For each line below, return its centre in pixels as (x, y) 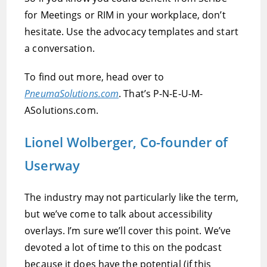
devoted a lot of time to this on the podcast (123, 247)
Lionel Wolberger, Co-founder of (126, 142)
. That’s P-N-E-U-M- (161, 94)
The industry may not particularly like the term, (132, 197)
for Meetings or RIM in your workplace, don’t (125, 15)
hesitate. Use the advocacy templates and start (131, 32)
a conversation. (60, 48)
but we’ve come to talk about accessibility (119, 214)
